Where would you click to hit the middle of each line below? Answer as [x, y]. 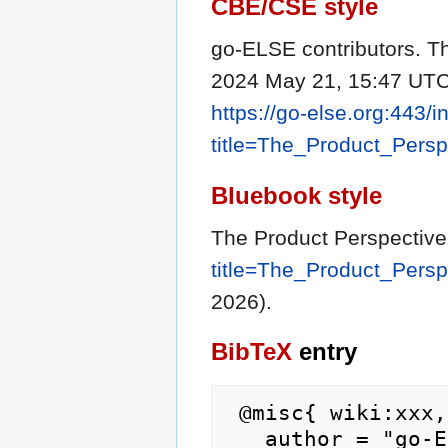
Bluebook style [296, 195]
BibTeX [251, 351]
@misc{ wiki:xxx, [232, 412]
